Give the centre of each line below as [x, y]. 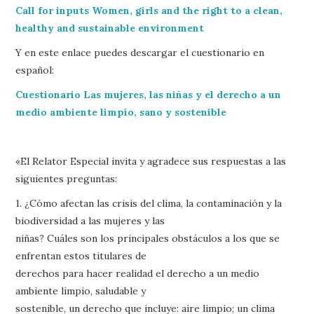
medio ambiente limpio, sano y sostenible [121, 112]
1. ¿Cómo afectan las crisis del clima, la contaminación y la [149, 203]
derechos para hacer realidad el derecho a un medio [138, 273]
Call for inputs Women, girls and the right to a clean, [149, 10]
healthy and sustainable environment [111, 28]
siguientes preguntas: [67, 178]
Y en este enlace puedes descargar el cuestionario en [140, 52]
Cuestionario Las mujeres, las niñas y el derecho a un [149, 94]
